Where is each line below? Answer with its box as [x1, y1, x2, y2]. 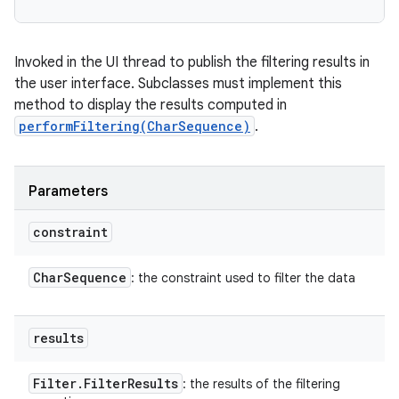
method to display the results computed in [14, 96, 287, 114]
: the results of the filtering [183, 376, 340, 392]
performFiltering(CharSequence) [19, 118, 250, 134]
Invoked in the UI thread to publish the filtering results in [14, 53, 370, 71]
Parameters [28, 183, 108, 200]
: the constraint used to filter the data [131, 270, 355, 286]
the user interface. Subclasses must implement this [14, 75, 342, 93]
